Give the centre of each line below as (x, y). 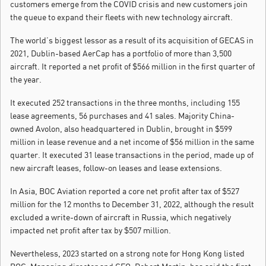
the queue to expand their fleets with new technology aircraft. (121, 17)
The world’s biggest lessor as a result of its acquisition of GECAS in (132, 40)
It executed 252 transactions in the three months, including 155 (125, 103)
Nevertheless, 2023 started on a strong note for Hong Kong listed (127, 254)
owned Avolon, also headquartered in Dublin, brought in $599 (121, 129)
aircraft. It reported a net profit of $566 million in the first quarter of (132, 66)
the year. (26, 80)
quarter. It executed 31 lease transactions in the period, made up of (132, 155)
